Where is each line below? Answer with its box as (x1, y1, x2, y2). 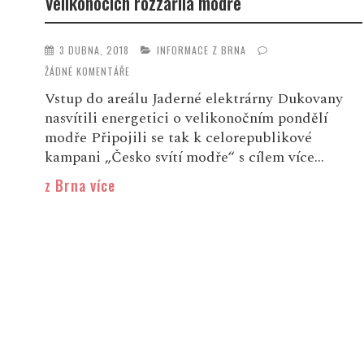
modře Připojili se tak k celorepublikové (44, 126, 312, 149)
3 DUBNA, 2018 (58, 43, 129, 58)
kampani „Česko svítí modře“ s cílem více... (44, 145, 324, 168)
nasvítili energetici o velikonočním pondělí (44, 106, 327, 129)
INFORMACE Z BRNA (156, 43, 246, 58)
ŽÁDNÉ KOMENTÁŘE (44, 63, 130, 78)
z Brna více (44, 174, 115, 196)
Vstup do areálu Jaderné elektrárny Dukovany (44, 87, 343, 110)
